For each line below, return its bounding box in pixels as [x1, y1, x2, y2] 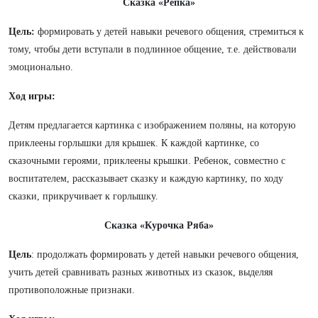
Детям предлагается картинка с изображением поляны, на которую [9, 120, 295, 131]
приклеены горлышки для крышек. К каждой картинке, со [9, 138, 259, 148]
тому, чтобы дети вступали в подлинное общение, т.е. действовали [9, 44, 297, 55]
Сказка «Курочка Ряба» [104, 220, 214, 231]
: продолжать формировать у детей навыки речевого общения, [31, 249, 299, 260]
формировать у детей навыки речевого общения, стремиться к [35, 26, 304, 37]
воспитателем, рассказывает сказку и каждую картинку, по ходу [9, 173, 283, 184]
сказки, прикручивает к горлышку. [9, 191, 158, 202]
